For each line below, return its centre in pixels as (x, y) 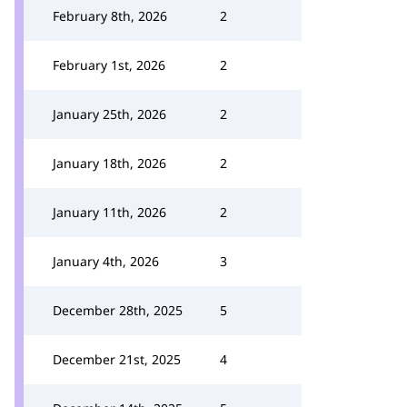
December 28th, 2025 (118, 310)
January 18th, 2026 (109, 163)
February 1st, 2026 (109, 65)
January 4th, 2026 (106, 261)
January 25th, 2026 (109, 114)
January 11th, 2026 (109, 212)
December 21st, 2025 (117, 359)
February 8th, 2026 (110, 16)
